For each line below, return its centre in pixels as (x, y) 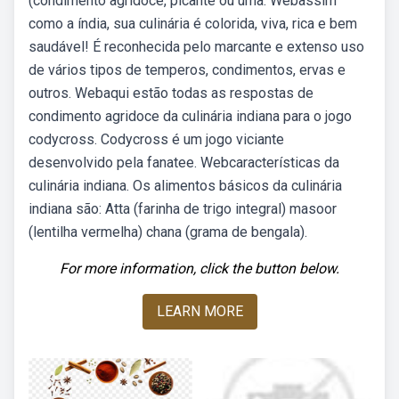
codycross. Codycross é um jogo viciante (156, 139)
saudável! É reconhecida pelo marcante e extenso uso (196, 47)
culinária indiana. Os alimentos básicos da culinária (185, 186)
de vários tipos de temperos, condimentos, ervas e (187, 70)
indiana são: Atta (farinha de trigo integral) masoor (183, 209)
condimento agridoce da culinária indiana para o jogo (190, 116)
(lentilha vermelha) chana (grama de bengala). (168, 232)
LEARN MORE (199, 311)
